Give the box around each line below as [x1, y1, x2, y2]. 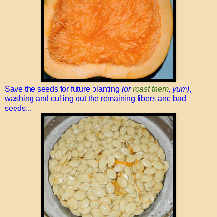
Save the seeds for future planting [5, 84, 122, 93]
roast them [133, 84, 169, 93]
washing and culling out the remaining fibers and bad [5, 94, 186, 103]
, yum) [169, 84, 189, 93]
